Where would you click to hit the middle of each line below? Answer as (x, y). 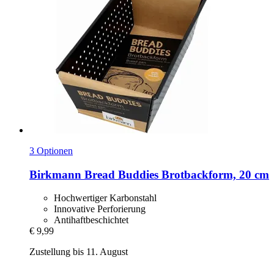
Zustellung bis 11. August (79, 252)
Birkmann (55, 174)
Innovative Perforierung (100, 209)
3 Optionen (51, 150)
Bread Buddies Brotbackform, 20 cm (175, 174)
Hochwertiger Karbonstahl (105, 198)
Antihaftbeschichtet (91, 220)
